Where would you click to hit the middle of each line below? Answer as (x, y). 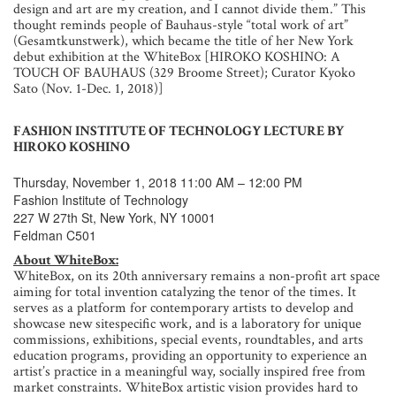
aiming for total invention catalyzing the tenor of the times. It (185, 292)
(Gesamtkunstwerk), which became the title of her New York (183, 41)
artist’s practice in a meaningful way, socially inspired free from (190, 371)
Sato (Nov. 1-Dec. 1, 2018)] (88, 88)
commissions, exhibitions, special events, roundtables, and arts (188, 339)
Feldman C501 (55, 235)
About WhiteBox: (66, 260)
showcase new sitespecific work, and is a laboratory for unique (187, 324)
